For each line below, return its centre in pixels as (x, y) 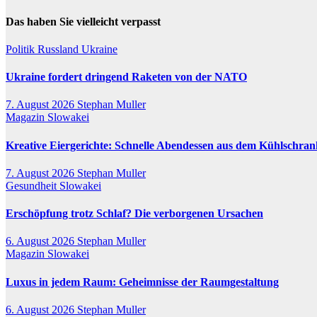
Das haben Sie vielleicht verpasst (83, 21)
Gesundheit (33, 185)
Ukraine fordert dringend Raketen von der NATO (126, 77)
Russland (59, 49)
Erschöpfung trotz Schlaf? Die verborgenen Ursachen (134, 214)
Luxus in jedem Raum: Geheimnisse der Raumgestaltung (142, 282)
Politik (22, 49)
